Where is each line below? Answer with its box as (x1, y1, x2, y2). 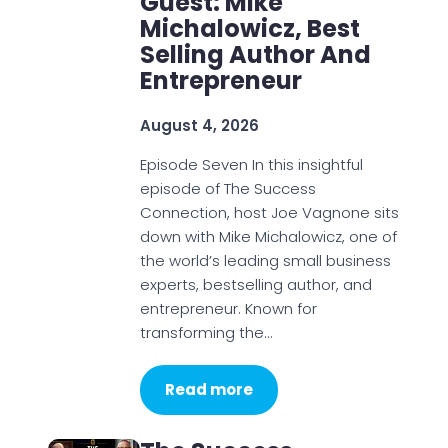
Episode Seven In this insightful (139, 154, 363, 175)
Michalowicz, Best (139, 12, 360, 45)
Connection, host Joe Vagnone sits (139, 202, 399, 223)
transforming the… (139, 322, 272, 343)
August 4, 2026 (139, 115, 259, 136)
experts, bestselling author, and (139, 274, 372, 295)
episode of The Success (139, 178, 316, 199)
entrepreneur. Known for (139, 298, 317, 319)
